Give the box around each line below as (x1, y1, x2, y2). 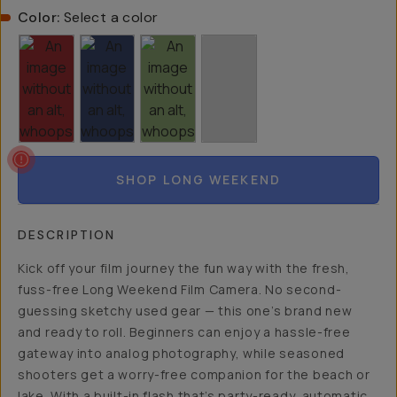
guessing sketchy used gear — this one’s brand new (18, 302, 353, 319)
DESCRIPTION (18, 227, 116, 243)
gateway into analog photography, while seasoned (18, 345, 345, 362)
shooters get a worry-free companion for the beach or (18, 366, 370, 383)
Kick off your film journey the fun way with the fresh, (18, 260, 350, 276)
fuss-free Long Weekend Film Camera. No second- (18, 281, 342, 298)
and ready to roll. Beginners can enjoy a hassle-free (18, 323, 351, 340)
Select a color (63, 8, 159, 27)
